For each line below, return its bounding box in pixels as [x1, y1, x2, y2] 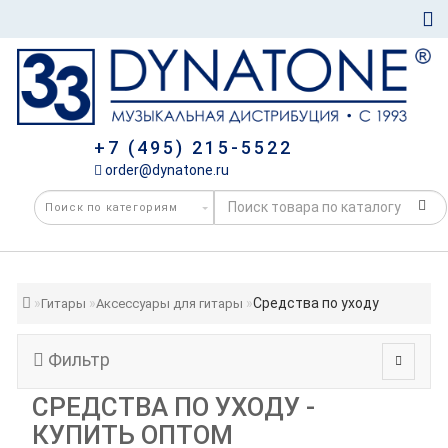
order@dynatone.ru [101, 161, 229, 178]
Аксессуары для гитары [96, 295, 244, 311]
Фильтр [44, 348, 111, 370]
